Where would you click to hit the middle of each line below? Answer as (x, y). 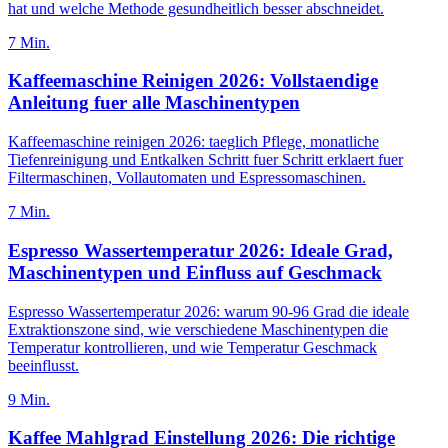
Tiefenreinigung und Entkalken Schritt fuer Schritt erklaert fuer (205, 160)
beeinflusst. (43, 365)
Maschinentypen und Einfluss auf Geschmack (195, 272)
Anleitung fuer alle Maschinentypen (154, 103)
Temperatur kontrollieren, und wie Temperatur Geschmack (192, 347)
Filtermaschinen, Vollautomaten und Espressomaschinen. (187, 178)
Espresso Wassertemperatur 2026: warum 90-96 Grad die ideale (208, 311)
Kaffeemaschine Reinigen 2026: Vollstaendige (193, 81)
